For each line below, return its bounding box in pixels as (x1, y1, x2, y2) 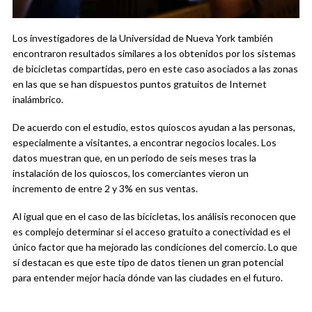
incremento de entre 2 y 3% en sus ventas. (13, 182, 198, 195)
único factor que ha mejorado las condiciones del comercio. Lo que (13, 241, 297, 253)
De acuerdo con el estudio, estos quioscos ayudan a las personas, (13, 121, 295, 134)
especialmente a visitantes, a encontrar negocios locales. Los (13, 136, 276, 149)
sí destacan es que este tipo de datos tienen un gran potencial (13, 256, 283, 269)
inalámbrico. (13, 93, 63, 106)
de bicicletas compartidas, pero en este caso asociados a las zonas (13, 63, 298, 75)
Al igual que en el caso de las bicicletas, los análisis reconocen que (13, 210, 296, 223)
